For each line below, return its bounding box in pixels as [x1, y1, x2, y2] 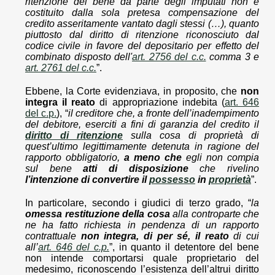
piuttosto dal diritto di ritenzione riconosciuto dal [25, 29, 259, 40]
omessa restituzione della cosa [25, 209, 170, 219]
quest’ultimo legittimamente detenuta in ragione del [25, 141, 259, 152]
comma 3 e [206, 52, 259, 62]
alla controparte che [169, 209, 259, 219]
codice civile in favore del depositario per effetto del [25, 41, 259, 51]
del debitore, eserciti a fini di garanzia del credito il [25, 119, 259, 130]
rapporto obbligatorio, [25, 152, 124, 163]
